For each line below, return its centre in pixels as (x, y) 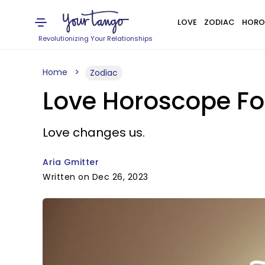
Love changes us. (94, 132)
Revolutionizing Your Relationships (96, 38)
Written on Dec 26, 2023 (96, 177)
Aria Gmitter (71, 162)
